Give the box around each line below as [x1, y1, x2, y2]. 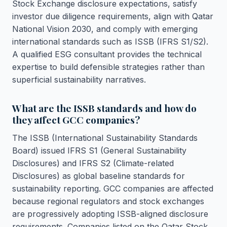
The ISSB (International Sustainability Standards [12, 133, 198, 143]
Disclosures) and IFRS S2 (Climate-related [12, 158, 174, 168]
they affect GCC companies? [12, 113, 140, 126]
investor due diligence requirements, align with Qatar [12, 11, 213, 21]
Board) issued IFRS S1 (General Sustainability [12, 145, 186, 156]
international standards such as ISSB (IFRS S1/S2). [12, 36, 208, 47]
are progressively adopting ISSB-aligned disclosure [12, 209, 208, 219]
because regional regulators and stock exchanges [12, 196, 204, 206]
